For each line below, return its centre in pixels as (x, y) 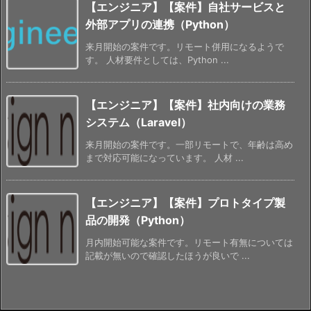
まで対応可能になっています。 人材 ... (165, 157)
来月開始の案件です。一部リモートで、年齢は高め (189, 144)
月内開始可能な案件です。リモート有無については (189, 242)
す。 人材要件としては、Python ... (157, 59)
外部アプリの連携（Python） (160, 24)
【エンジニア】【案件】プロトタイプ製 (185, 202)
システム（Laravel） (138, 122)
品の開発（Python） (138, 220)
